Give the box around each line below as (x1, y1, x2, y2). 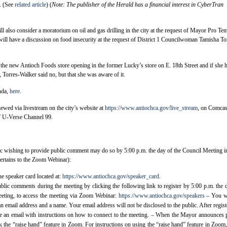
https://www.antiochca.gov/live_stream (105, 104, 198, 111)
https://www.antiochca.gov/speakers (118, 192, 205, 199)
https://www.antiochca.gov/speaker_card (62, 172, 159, 180)
